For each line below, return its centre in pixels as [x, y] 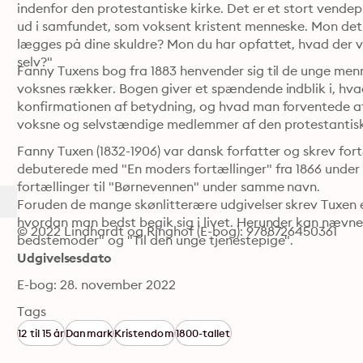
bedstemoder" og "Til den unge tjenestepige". [156, 240]
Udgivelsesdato [64, 258]
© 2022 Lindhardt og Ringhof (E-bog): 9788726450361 [177, 231]
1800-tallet [203, 333]
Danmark [89, 333]
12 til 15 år [41, 333]
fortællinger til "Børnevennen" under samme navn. [169, 186]
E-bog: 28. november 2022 [96, 284]
